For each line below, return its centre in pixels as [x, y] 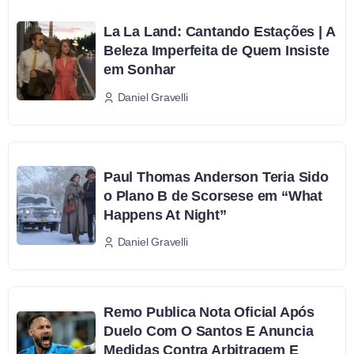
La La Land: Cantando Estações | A [220, 31]
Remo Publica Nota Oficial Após [209, 313]
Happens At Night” [165, 215]
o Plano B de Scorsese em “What [213, 196]
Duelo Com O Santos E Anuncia [209, 331]
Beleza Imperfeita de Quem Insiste [217, 50]
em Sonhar [140, 69]
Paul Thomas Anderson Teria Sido [216, 177]
